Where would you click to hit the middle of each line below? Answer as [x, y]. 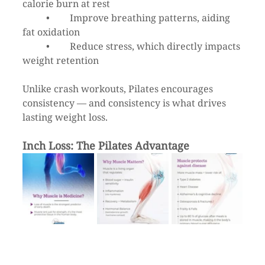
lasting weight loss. [65, 117]
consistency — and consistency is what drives [125, 103]
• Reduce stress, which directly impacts [34, 46]
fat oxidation [51, 32]
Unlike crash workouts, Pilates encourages [119, 89]
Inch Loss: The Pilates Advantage [106, 146]
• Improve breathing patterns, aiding [34, 18]
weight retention [61, 61]
